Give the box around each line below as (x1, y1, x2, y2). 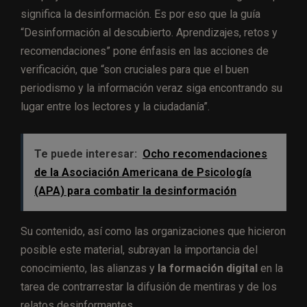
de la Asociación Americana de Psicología (34, 165, 251, 179)
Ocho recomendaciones (143, 147, 267, 160)
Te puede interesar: (34, 147, 137, 160)
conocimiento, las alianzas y (21, 261, 158, 275)
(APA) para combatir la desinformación (34, 184, 236, 197)
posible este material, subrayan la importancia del (21, 243, 258, 256)
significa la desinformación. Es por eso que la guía (21, 7, 260, 21)
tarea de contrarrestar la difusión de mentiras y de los (21, 280, 277, 293)
